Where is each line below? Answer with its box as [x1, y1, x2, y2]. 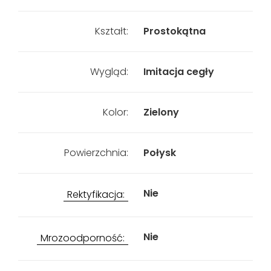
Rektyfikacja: [67, 188, 125, 201]
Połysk [143, 146, 176, 160]
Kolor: [102, 105, 128, 119]
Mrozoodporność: [40, 231, 125, 245]
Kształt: [94, 24, 128, 38]
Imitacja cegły [143, 65, 214, 79]
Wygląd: [90, 65, 128, 79]
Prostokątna [143, 24, 206, 38]
